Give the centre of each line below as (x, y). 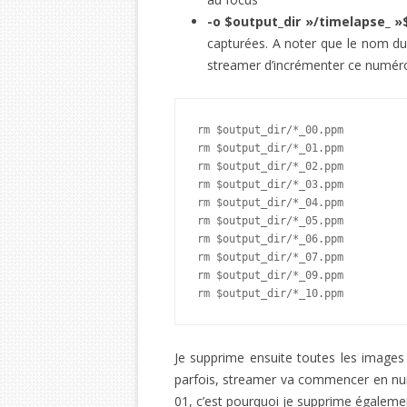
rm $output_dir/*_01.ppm (270, 148)
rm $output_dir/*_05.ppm (270, 221)
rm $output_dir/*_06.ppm (270, 239)
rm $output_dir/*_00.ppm (270, 130)
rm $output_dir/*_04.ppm (270, 203)
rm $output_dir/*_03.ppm (270, 184)
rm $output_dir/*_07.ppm (270, 257)
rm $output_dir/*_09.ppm (270, 275)
